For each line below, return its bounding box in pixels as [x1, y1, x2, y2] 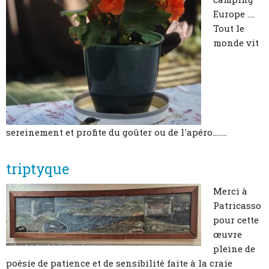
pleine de [213, 243, 255, 255]
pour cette [213, 214, 259, 226]
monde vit [213, 36, 259, 49]
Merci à [213, 185, 247, 198]
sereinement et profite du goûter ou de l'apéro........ [6, 125, 227, 138]
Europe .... [213, 7, 255, 20]
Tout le [213, 22, 244, 34]
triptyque [6, 159, 69, 179]
